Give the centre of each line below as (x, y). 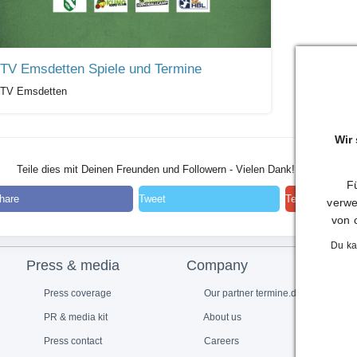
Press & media (73, 265)
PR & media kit (75, 317)
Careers (221, 341)
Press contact (72, 341)
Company (217, 265)
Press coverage (77, 293)
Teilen (299, 198)
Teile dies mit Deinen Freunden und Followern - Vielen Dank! (154, 169)
